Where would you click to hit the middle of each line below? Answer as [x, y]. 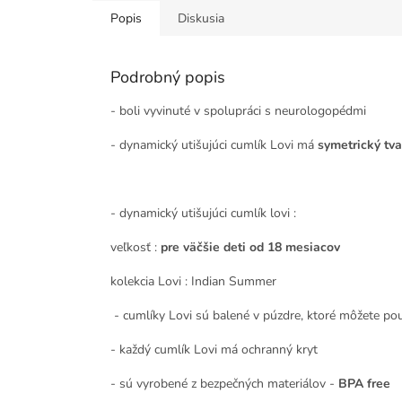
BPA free [363, 384]
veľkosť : [135, 248]
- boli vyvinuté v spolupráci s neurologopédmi [238, 111]
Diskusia [201, 19]
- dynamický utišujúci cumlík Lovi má [214, 145]
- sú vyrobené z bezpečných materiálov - [223, 384]
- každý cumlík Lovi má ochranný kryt [214, 350]
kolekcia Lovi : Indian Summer [193, 282]
